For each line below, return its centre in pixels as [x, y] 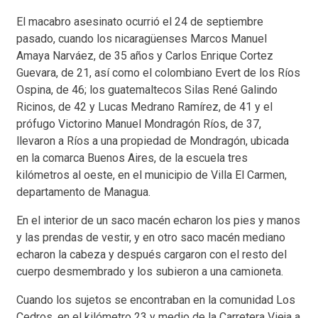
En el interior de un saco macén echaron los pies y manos [158, 221]
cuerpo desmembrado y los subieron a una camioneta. [150, 272]
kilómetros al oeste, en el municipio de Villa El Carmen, [152, 175]
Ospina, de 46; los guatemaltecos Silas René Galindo [147, 90]
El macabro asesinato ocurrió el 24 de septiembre [140, 22]
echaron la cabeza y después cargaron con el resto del [152, 255]
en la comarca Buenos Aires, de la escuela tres [132, 158]
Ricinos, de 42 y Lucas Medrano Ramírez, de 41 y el [144, 107]
